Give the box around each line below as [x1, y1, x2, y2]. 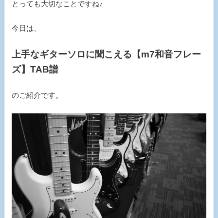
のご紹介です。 [11, 91, 63, 99]
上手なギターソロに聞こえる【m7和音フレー [11, 49, 201, 59]
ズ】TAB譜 [11, 64, 58, 74]
